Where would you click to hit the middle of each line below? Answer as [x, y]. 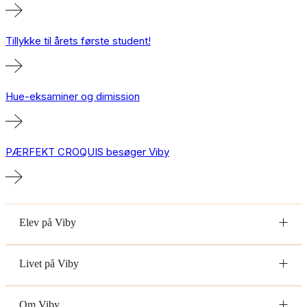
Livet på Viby [49, 263]
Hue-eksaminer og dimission [73, 96]
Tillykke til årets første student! [78, 40]
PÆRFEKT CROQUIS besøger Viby [87, 151]
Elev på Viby [48, 222]
